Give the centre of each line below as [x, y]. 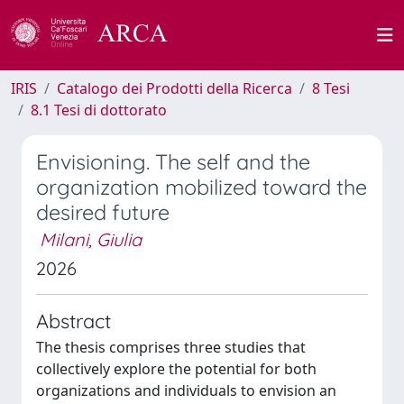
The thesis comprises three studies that [171, 347]
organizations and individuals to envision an [186, 390]
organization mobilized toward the [202, 187]
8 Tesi [331, 88]
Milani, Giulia [91, 239]
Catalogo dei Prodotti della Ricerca [174, 88]
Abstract [73, 321]
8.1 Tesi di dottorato [99, 110]
